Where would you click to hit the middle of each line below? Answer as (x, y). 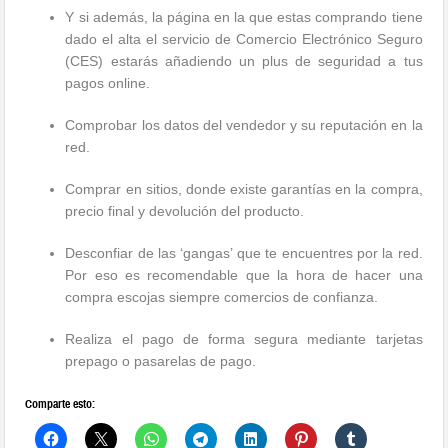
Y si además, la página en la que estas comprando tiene (244, 17)
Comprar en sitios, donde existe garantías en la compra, (244, 189)
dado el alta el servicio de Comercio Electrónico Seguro (244, 39)
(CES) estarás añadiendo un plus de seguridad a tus (244, 61)
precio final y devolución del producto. (185, 211)
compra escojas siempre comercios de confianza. (222, 297)
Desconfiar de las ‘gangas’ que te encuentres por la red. (244, 253)
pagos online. (108, 83)
